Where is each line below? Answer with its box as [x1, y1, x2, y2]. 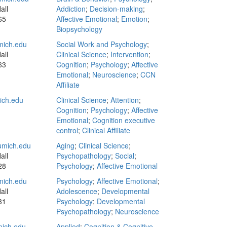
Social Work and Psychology [56, 39, 147, 49]
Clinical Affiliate [82, 125, 130, 135]
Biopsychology [56, 24, 102, 34]
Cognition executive [92, 115, 155, 125]
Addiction [56, 4, 86, 14]
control [56, 125, 78, 135]
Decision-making [90, 4, 143, 14]
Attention [110, 95, 139, 105]
